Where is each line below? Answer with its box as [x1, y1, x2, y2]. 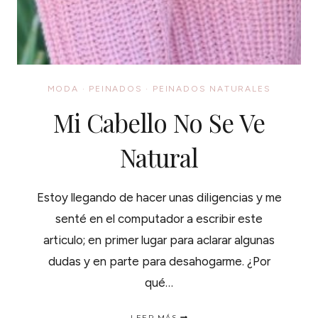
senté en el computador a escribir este [55, 212, 263, 226]
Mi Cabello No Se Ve [53, 106, 265, 139]
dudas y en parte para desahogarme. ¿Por [48, 254, 270, 268]
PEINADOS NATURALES [153, 84, 271, 94]
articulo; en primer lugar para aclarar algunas [43, 233, 275, 247]
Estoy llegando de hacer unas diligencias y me [36, 190, 282, 204]
